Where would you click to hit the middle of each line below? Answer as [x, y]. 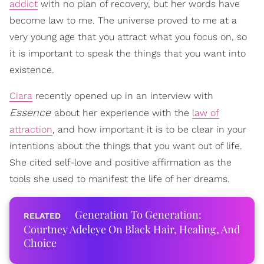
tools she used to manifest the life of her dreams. [120, 179]
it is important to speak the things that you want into [128, 53]
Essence [32, 112]
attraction [31, 129]
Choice [40, 243]
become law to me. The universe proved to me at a [123, 20]
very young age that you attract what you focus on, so [128, 37]
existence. [32, 70]
